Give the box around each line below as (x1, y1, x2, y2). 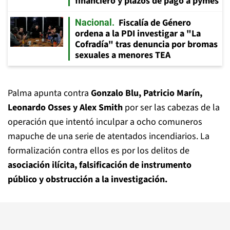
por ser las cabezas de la (123, 101, 220, 114)
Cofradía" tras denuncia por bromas (75, 38, 218, 51)
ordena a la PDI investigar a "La (75, 27, 201, 40)
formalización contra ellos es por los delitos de (8, 144, 189, 157)
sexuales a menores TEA (75, 49, 170, 62)
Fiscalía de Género (119, 16, 191, 29)
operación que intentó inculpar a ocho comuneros (8, 116, 202, 128)
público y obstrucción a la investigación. (8, 173, 167, 186)
